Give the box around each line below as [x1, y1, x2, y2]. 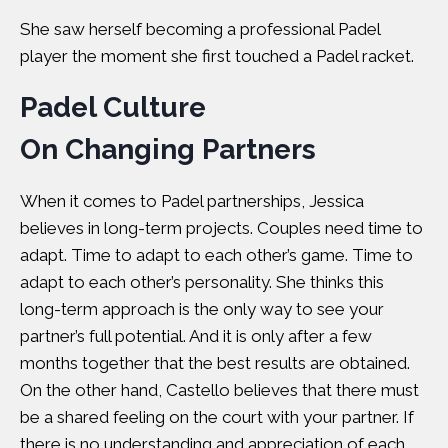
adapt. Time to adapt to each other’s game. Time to [20, 245, 413, 265]
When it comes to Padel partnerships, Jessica [20, 191, 364, 211]
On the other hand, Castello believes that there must [20, 380, 419, 400]
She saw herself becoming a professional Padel [20, 19, 380, 39]
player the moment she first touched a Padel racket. [20, 46, 414, 66]
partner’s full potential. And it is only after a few [20, 326, 372, 346]
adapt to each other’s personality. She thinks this [20, 272, 384, 292]
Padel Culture [20, 91, 206, 124]
